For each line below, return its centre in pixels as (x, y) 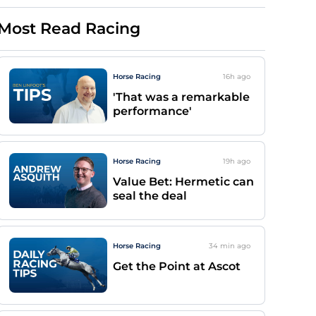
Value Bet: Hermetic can (183, 182)
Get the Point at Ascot (177, 266)
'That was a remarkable (181, 97)
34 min (222, 246)
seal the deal (150, 196)
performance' (152, 111)
